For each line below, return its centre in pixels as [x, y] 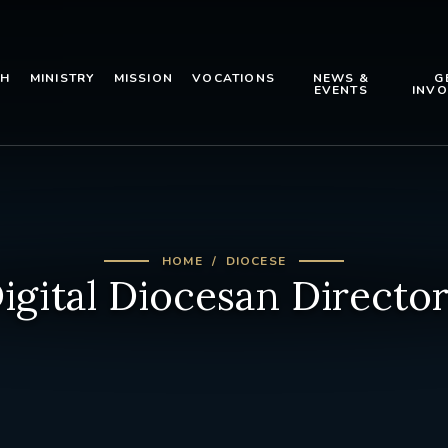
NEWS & [340, 78]
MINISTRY [62, 78]
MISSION [143, 78]
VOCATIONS [234, 78]
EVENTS [340, 90]
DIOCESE [256, 260]
